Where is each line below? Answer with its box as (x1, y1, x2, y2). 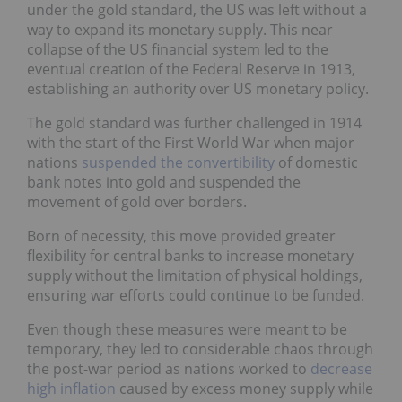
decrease (310, 358, 372, 379)
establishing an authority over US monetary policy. (27, 78, 369, 99)
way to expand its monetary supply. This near (27, 19, 333, 39)
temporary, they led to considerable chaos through (27, 338, 373, 359)
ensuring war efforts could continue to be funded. (27, 284, 364, 305)
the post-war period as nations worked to (27, 358, 310, 379)
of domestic (275, 152, 358, 172)
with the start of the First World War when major (27, 132, 354, 153)
